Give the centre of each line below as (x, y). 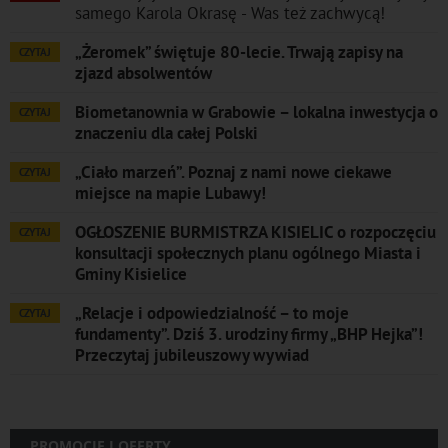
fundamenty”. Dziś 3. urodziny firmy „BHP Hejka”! (249, 333)
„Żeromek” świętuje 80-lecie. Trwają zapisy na (239, 51)
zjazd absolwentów (143, 72)
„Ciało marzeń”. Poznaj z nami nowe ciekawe (233, 171)
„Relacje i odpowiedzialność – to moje (212, 312)
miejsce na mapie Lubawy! (170, 192)
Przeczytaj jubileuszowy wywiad (192, 354)
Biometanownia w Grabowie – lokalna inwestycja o (256, 111)
